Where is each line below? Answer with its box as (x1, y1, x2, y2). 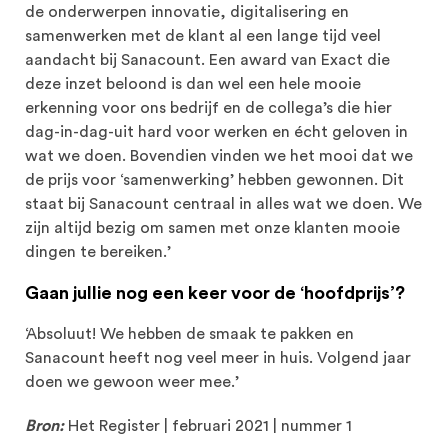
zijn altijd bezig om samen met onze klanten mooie (25, 220, 400, 237)
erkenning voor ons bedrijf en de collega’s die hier (25, 100, 392, 117)
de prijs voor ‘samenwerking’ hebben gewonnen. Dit (25, 172, 404, 189)
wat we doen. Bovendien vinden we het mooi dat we (25, 148, 413, 165)
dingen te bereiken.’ (25, 244, 171, 261)
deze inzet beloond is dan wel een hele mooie (25, 76, 361, 93)
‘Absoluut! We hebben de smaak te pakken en (25, 326, 354, 343)
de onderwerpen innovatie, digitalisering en (25, 4, 349, 21)
